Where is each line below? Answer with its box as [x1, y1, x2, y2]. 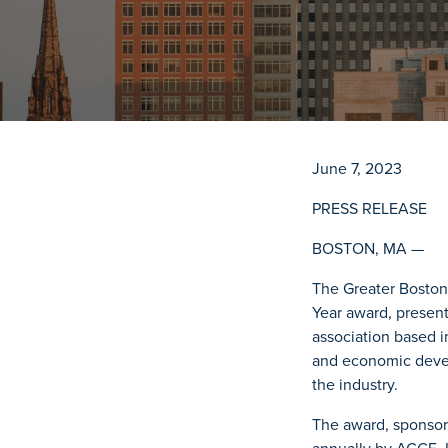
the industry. [312, 373, 398, 396]
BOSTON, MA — [312, 237, 424, 260]
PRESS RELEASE [312, 197, 427, 220]
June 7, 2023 [312, 157, 402, 180]
